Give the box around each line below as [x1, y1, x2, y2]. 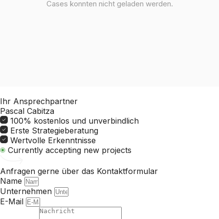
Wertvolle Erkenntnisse [10, 135, 96, 146]
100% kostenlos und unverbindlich [10, 116, 139, 126]
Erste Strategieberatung [10, 126, 98, 136]
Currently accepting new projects [8, 145, 131, 155]
